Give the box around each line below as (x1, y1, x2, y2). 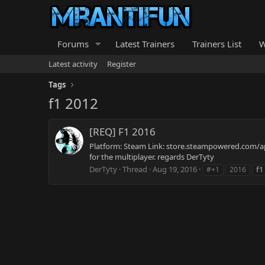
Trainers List (192, 38, 241, 50)
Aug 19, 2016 (153, 163, 197, 174)
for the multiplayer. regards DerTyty (89, 151, 214, 162)
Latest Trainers (115, 38, 174, 50)
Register (107, 59, 136, 69)
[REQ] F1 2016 (89, 125, 156, 139)
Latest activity (49, 59, 98, 69)
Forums (57, 38, 89, 50)
